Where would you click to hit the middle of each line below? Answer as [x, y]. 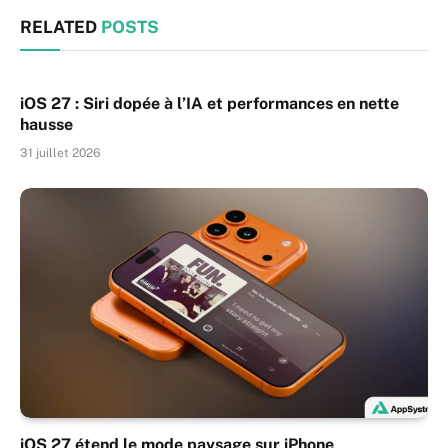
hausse [46, 125]
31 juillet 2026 [60, 153]
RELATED [60, 27]
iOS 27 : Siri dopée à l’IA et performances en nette [209, 104]
